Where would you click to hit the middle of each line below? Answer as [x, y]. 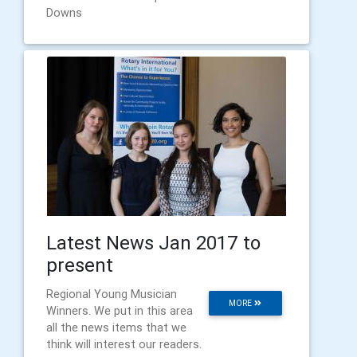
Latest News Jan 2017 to [153, 242]
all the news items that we [116, 327]
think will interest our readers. [124, 344]
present [80, 265]
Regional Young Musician [112, 294]
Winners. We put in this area [120, 310]
